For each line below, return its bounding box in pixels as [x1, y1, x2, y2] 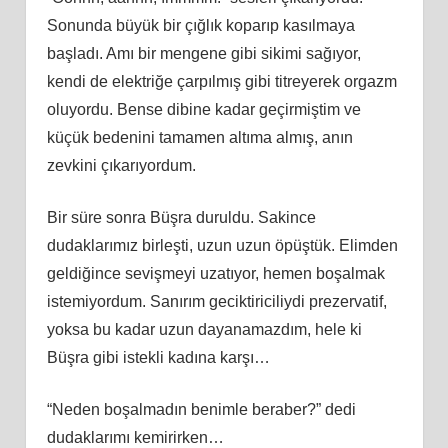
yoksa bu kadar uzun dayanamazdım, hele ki [46, 320, 362, 338]
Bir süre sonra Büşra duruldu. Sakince [46, 208, 316, 226]
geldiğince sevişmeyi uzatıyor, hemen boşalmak [46, 264, 385, 282]
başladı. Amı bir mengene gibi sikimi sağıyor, [46, 44, 361, 62]
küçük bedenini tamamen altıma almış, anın [46, 128, 353, 146]
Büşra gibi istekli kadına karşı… [46, 348, 270, 366]
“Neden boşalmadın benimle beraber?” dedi [46, 400, 356, 418]
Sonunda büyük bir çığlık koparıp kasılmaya [46, 16, 355, 34]
